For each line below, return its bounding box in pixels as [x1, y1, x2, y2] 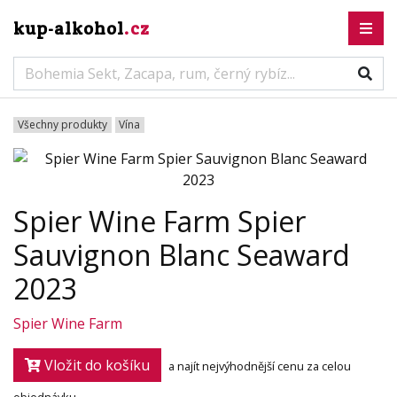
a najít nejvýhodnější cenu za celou [168, 358, 351, 375]
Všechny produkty [17, 117, 107, 132]
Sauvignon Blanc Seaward [13, 236, 350, 274]
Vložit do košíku [41, 355, 150, 375]
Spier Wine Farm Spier [13, 202, 306, 240]
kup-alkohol [13, 17, 124, 40]
